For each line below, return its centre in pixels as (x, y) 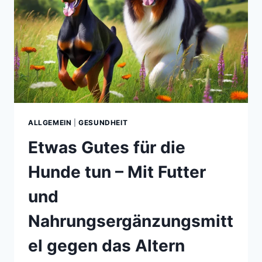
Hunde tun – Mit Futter (117, 172)
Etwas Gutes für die (107, 147)
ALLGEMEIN (50, 122)
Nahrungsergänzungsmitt (131, 221)
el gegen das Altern (106, 245)
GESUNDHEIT (103, 122)
